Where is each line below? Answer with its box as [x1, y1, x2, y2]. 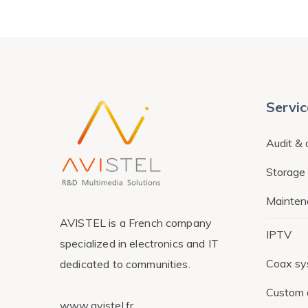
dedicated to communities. [60, 256, 190, 271]
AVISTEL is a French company [60, 215, 212, 230]
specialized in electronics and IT [60, 236, 219, 250]
